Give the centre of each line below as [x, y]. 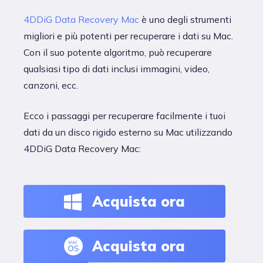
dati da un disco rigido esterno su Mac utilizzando [128, 132]
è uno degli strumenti [185, 19]
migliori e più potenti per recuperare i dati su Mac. [128, 36]
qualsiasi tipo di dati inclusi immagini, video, [117, 69]
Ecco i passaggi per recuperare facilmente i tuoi [124, 116]
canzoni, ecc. [51, 85]
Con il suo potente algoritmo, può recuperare [118, 52]
